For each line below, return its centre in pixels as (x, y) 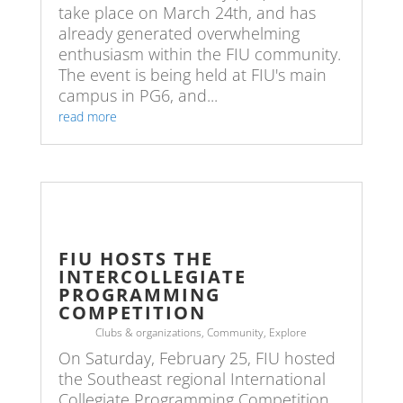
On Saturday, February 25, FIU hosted (197, 358)
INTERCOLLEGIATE (152, 277)
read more (87, 117)
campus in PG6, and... (138, 96)
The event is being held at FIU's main (192, 75)
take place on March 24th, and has (187, 13)
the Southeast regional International (192, 379)
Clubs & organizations (149, 333)
